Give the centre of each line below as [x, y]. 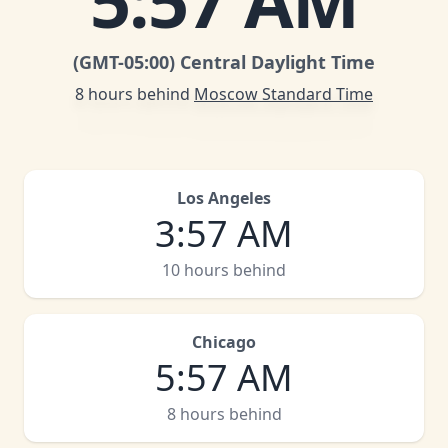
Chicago [224, 342]
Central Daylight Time [277, 62]
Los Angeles [224, 198]
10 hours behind [224, 270]
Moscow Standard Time [283, 94]
